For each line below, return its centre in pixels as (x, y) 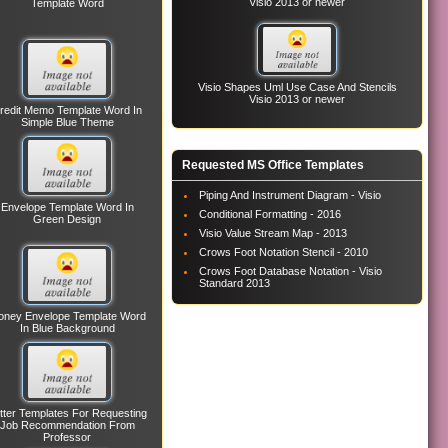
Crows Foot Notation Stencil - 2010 (284, 251)
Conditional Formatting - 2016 (270, 213)
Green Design (67, 219)
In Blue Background (67, 328)
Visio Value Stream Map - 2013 (273, 232)
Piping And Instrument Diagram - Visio (290, 194)
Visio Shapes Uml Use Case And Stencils (297, 86)
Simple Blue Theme (67, 122)
